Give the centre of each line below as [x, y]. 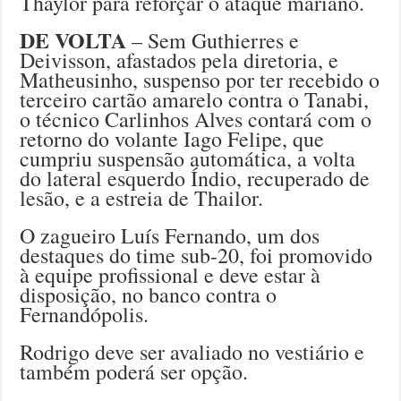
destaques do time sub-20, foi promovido [196, 255]
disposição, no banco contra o [149, 294]
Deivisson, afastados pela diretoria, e [179, 60]
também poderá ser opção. [134, 371]
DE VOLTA [73, 39]
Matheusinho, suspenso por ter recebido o [200, 79]
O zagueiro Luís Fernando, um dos [170, 235]
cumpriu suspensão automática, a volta [188, 158]
